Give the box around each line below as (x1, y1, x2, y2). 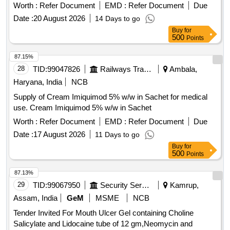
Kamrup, (168, 181, 199, 190)
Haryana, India (13, 78, 62, 87)
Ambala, (168, 65, 197, 74)
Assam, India (13, 194, 57, 203)
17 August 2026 (33, 130, 85, 139)
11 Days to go (95, 130, 140, 139)
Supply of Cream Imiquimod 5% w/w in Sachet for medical (13, 92, 207, 102)
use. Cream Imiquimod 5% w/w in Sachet (13, 103, 151, 112)
